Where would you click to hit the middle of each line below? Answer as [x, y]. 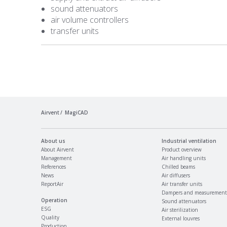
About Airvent [57, 149]
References [53, 167]
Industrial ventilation [189, 141]
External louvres [181, 218]
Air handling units [184, 158]
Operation [54, 200]
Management [56, 158]
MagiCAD [77, 112]
